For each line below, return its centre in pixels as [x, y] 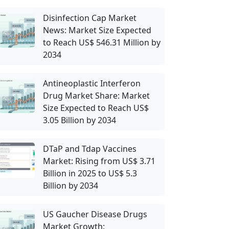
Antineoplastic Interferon [92, 83]
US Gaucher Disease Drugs [95, 214]
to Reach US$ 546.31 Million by [102, 42]
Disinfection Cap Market [90, 18]
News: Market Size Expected [97, 30]
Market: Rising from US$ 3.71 [99, 161]
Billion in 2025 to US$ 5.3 [90, 173]
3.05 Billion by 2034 [79, 120]
